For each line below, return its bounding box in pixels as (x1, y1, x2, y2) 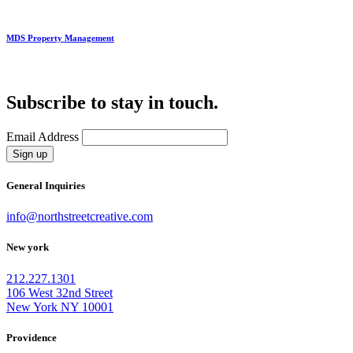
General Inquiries (6, 179, 85, 191)
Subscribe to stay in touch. (6, 91, 218, 113)
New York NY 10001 (6, 299, 113, 314)
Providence (6, 331, 57, 344)
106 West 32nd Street (6, 285, 113, 299)
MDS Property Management (6, 33, 114, 43)
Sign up (13, 147, 47, 160)
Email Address (6, 129, 79, 143)
